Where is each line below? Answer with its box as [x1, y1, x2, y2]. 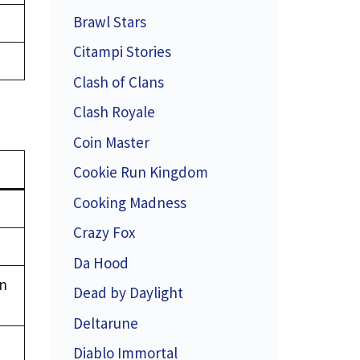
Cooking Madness [73, 192, 186, 212]
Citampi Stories [73, 42, 171, 61]
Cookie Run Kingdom [73, 162, 208, 182]
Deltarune [73, 313, 138, 333]
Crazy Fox [73, 223, 135, 242]
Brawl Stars [73, 11, 146, 31]
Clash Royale [73, 102, 155, 121]
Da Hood [73, 252, 129, 272]
